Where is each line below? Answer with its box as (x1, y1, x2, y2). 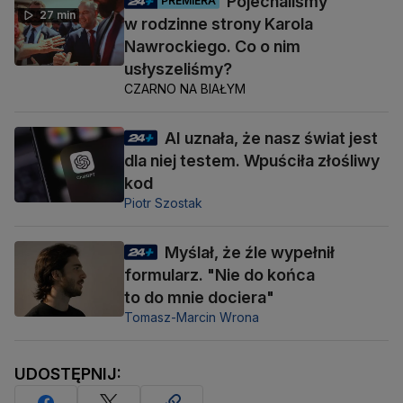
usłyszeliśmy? (124, 58, 232, 78)
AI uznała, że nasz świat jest (165, 128, 378, 148)
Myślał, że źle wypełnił (165, 242, 335, 262)
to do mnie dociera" (124, 287, 274, 307)
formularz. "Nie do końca (124, 264, 315, 284)
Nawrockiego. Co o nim (124, 36, 300, 56)
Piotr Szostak (124, 194, 202, 210)
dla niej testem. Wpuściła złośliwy (124, 150, 380, 170)
